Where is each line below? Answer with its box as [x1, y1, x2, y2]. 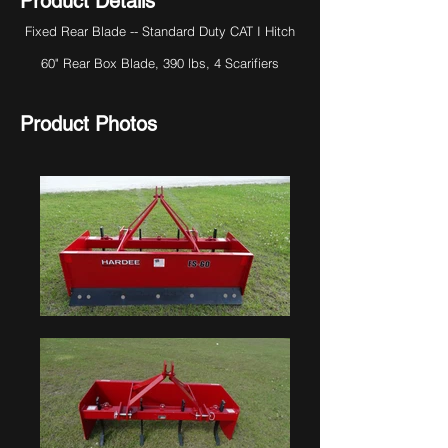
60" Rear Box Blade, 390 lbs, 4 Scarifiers [41, 55, 279, 71]
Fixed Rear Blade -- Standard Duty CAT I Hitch [25, 23, 295, 39]
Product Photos [20, 112, 157, 136]
